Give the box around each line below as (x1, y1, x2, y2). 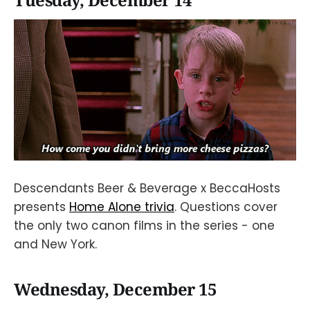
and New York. (14, 235, 97, 253)
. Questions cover (174, 198, 277, 215)
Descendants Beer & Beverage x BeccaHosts (14, 179, 280, 197)
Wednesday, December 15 (14, 277, 217, 300)
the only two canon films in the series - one (14, 217, 275, 234)
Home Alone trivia (69, 198, 174, 215)
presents (14, 198, 69, 215)
